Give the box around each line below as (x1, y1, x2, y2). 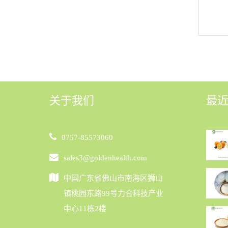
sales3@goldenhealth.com (64, 153, 147, 162)
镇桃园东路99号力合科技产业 (64, 189, 163, 197)
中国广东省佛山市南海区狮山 (64, 174, 163, 182)
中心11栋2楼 (64, 204, 106, 213)
